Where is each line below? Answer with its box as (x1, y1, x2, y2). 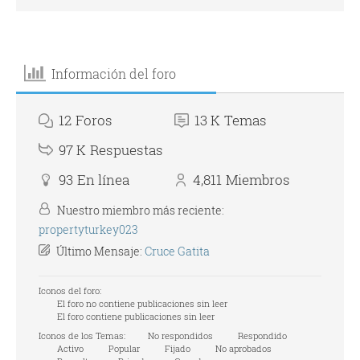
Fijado (162, 342, 190, 354)
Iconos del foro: (39, 284, 101, 297)
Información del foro (51, 64, 177, 82)
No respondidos (145, 329, 213, 342)
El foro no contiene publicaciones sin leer (55, 297, 227, 309)
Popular (106, 342, 140, 354)
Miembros (225, 170, 290, 189)
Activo (55, 342, 84, 354)
